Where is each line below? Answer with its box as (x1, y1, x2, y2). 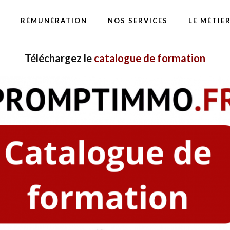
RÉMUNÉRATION (21, 16, 87, 25)
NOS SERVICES (108, 16, 168, 25)
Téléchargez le (25, 52, 94, 64)
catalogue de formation (94, 52, 205, 64)
